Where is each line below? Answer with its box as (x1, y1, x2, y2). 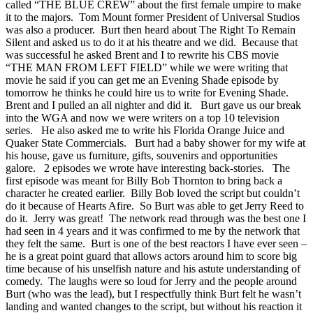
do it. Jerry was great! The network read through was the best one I (6, 212, 306, 224)
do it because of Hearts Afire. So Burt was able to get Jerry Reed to (6, 199, 304, 212)
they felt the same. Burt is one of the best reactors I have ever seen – (6, 237, 307, 249)
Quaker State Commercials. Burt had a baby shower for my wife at (6, 136, 305, 149)
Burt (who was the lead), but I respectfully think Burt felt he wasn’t (6, 287, 301, 300)
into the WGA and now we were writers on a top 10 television (6, 111, 279, 124)
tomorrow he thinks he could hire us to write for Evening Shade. (6, 86, 291, 99)
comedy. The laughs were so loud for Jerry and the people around (6, 275, 297, 287)
